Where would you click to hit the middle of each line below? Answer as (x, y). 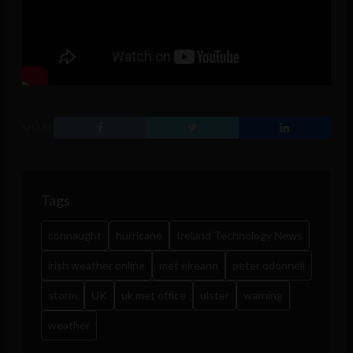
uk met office (154, 295)
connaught (75, 235)
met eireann (189, 265)
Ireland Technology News (240, 235)
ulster (215, 295)
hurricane (139, 235)
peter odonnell (269, 265)
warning (263, 295)
